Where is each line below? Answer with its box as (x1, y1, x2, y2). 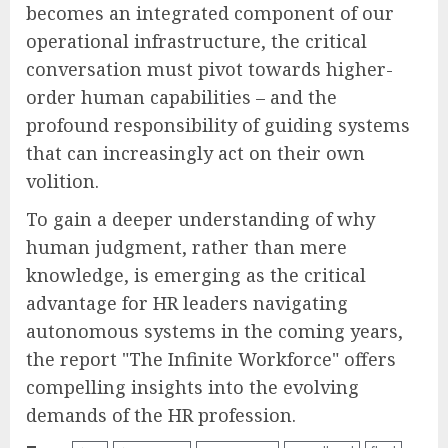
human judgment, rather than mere (26, 234, 347, 259)
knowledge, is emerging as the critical (26, 262, 366, 287)
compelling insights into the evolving (26, 374, 359, 399)
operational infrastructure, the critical (26, 28, 367, 53)
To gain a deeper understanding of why (26, 206, 375, 231)
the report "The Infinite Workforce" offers (26, 346, 396, 371)
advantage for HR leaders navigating (26, 290, 348, 315)
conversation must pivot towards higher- (26, 56, 393, 81)
